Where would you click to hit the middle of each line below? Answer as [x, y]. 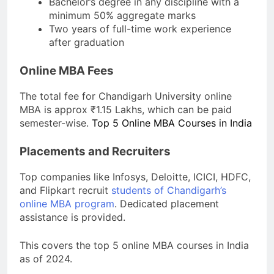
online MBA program [67, 203]
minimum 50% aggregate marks [122, 16]
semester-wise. [56, 123]
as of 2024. [46, 258]
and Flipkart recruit [65, 190]
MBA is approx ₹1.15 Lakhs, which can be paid [126, 109]
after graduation [87, 43]
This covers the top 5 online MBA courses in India [134, 245]
